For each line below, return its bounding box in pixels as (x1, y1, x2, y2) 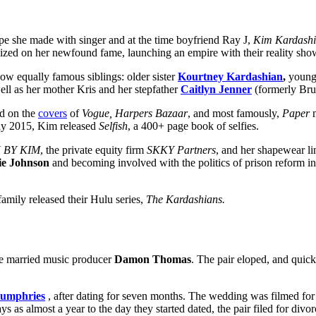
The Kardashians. (146, 193, 225, 205)
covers (38, 107, 67, 119)
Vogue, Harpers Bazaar (82, 107, 188, 119)
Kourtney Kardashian (178, 70, 283, 83)
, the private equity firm (40, 143, 147, 156)
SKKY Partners (147, 143, 216, 156)
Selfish (99, 119, 128, 132)
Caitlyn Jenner (181, 83, 252, 95)
